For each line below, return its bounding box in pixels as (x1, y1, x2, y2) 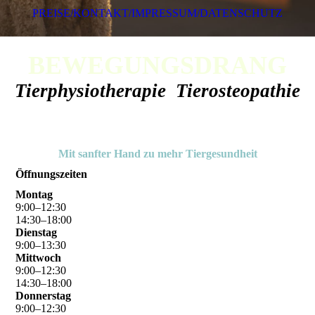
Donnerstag (15, 290, 72, 302)
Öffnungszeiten (15, 168, 88, 181)
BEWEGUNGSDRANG (28, 51, 287, 79)
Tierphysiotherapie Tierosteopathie (15, 80, 300, 101)
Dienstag (15, 226, 58, 239)
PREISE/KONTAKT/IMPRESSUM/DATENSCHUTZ (32, 7, 283, 19)
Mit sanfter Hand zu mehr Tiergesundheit (58, 148, 257, 160)
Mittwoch (15, 252, 62, 264)
